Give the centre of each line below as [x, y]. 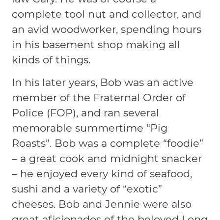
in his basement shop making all [96, 44]
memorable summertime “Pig [90, 128]
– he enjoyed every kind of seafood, [102, 173]
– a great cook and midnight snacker [107, 158]
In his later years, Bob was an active [103, 82]
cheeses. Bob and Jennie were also [102, 204]
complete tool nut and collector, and [107, 14]
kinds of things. [51, 59]
